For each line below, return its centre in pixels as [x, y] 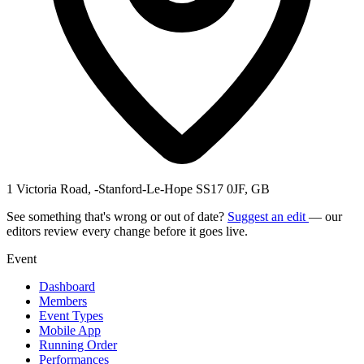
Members [63, 301]
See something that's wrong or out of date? [117, 216]
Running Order [78, 344]
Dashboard [67, 286]
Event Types [71, 315]
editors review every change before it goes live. [127, 231]
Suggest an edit [268, 216]
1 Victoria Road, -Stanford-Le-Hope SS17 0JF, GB [138, 188]
